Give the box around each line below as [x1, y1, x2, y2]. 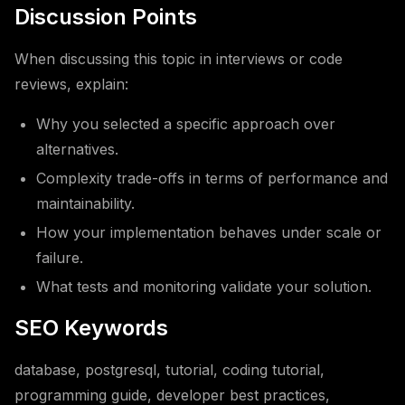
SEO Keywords [14, 315, 168, 341]
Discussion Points [14, 4, 197, 30]
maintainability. [36, 194, 135, 212]
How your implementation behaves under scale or [36, 223, 381, 241]
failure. [36, 249, 83, 267]
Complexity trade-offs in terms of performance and [36, 169, 388, 187]
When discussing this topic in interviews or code [14, 50, 343, 68]
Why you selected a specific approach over [36, 115, 335, 133]
